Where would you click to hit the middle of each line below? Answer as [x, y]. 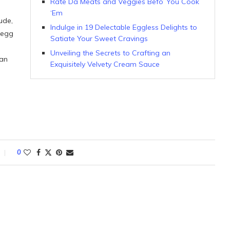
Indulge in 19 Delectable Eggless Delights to [123, 27]
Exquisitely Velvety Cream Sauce [105, 64]
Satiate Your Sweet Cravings [99, 39]
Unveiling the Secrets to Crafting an [110, 53]
